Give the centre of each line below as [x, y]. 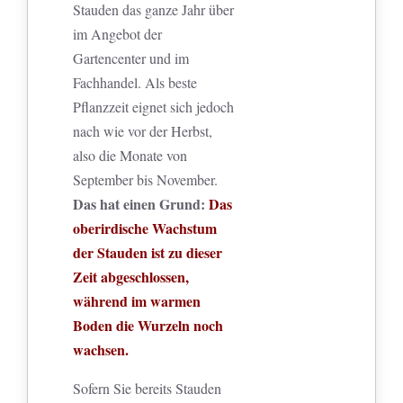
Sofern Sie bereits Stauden [148, 389]
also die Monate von [130, 156]
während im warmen [137, 301]
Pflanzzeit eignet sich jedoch [154, 107]
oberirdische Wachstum [145, 228]
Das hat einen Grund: [139, 204]
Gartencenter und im [131, 58]
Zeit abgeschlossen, [131, 277]
